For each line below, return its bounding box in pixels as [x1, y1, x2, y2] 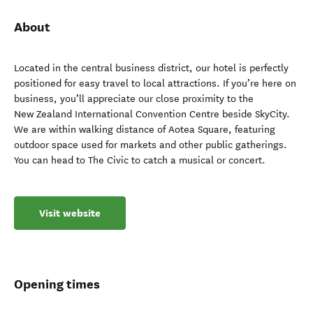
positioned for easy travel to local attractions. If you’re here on [14, 78, 296, 89]
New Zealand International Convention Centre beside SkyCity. [14, 108, 290, 120]
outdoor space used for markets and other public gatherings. [14, 139, 287, 151]
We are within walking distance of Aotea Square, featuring [14, 124, 275, 136]
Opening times [14, 276, 100, 292]
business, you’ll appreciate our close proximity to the [14, 93, 254, 105]
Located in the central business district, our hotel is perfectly [14, 62, 289, 74]
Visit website [39, 206, 101, 220]
